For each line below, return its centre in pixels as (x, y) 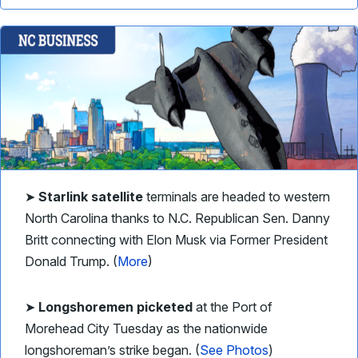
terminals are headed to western (237, 197)
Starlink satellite (91, 197)
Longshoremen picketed (115, 307)
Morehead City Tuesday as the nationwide (146, 328)
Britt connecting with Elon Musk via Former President (176, 240)
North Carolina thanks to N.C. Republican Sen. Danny (177, 218)
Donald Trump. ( (71, 261)
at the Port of (233, 307)
